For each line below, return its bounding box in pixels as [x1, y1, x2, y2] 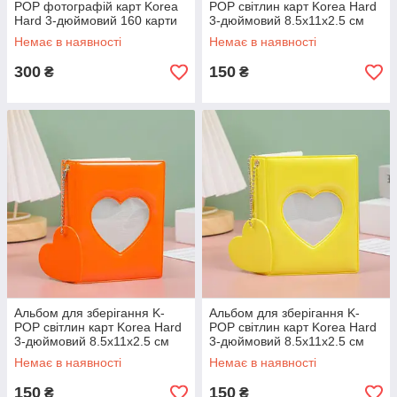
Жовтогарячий [14, 348, 97, 363]
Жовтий [209, 348, 253, 363]
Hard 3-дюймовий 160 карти [14, 13, 177, 28]
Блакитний [209, 27, 270, 43]
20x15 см [14, 27, 67, 43]
